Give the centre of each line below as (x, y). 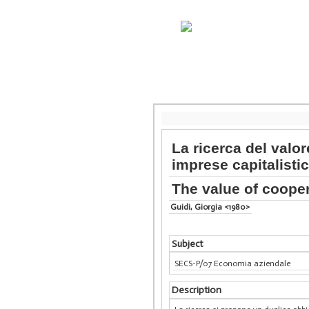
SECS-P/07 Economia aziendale (233, 263)
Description (196, 290)
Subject (187, 243)
